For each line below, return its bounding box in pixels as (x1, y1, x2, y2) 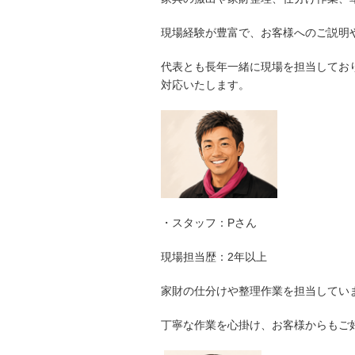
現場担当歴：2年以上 (161, 250, 267, 263)
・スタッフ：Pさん (161, 216, 257, 229)
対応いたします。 (161, 78, 250, 92)
